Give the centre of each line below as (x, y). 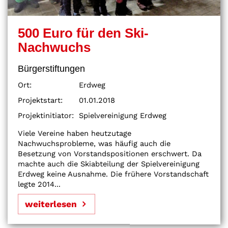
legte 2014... (39, 184)
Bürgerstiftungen (51, 69)
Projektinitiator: (46, 115)
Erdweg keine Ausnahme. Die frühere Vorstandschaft (113, 174)
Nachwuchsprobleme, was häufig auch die (94, 143)
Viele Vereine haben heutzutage (75, 133)
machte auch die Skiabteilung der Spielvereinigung (109, 164)
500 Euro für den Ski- (83, 33)
